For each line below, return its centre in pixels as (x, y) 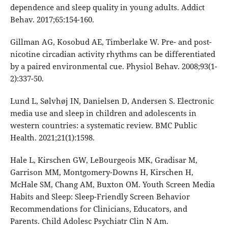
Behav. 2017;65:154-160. (52, 20)
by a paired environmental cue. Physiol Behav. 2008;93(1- (113, 66)
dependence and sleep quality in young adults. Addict (107, 7)
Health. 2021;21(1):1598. (52, 138)
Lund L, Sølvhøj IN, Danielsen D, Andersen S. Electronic (112, 101)
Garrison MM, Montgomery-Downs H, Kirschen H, (102, 172)
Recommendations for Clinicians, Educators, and (98, 209)
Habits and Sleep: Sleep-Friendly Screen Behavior (100, 197)
